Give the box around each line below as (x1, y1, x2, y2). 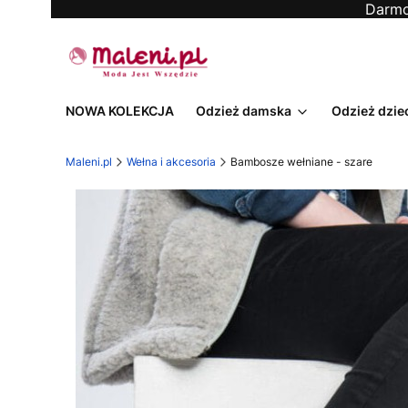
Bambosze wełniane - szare (230, 155, 372, 168)
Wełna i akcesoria (127, 155, 216, 168)
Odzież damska (196, 103, 291, 118)
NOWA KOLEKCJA (66, 103, 174, 118)
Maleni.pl (66, 155, 112, 168)
